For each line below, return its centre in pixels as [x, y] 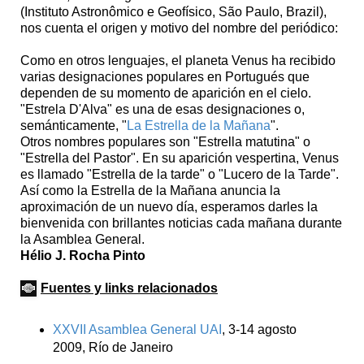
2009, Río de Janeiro [113, 347]
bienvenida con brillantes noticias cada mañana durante [181, 223]
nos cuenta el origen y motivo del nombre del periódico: [179, 28]
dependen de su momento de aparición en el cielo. [166, 93]
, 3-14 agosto [259, 329]
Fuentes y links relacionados [129, 288]
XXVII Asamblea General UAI [137, 329]
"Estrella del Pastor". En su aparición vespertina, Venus [180, 158]
